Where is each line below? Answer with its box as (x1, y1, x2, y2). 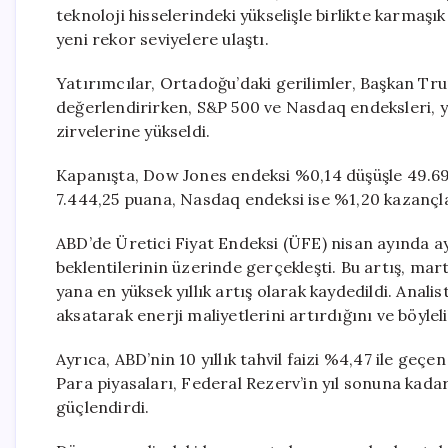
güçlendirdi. (56, 397, 150, 417)
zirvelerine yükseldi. (56, 121, 211, 141)
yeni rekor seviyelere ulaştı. (56, 29, 269, 49)
